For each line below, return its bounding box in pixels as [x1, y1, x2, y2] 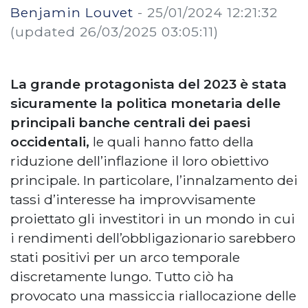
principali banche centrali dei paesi [10, 113, 250, 131]
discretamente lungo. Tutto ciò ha [10, 267, 234, 285]
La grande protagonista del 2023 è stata [10, 75, 287, 92]
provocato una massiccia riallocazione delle [10, 287, 296, 304]
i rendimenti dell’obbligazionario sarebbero [10, 229, 296, 246]
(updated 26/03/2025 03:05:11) [10, 23, 219, 40]
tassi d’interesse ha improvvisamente [10, 190, 256, 208]
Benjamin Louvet [10, 3, 133, 21]
